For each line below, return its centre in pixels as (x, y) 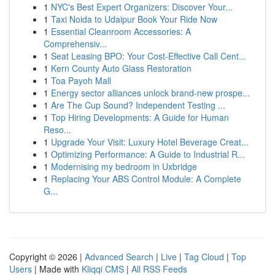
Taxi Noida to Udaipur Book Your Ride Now (134, 19)
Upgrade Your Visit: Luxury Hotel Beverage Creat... (150, 142)
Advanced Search (119, 257)
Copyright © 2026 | (47, 257)
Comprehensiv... (75, 44)
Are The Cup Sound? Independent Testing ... (138, 105)
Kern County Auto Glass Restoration (121, 68)
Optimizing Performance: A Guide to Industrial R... (148, 154)
